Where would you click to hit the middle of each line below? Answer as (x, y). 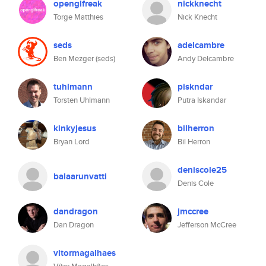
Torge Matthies (78, 17)
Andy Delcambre (206, 58)
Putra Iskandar (202, 100)
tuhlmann (73, 87)
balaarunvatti (80, 176)
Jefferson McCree (207, 225)
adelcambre (201, 45)
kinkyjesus (75, 128)
